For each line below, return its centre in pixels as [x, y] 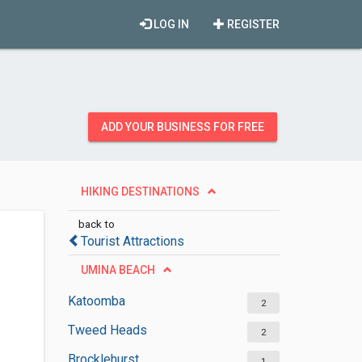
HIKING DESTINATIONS [140, 192]
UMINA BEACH [118, 270]
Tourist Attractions [132, 241]
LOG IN [170, 24]
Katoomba [96, 301]
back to [96, 224]
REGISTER [252, 24]
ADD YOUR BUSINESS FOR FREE [183, 127]
